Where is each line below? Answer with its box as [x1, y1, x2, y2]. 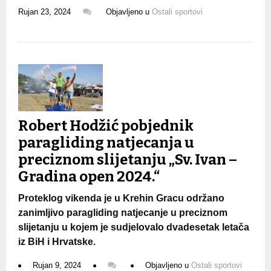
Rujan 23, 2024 [18, 7, 71, 16]
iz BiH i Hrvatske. [18, 237, 96, 247]
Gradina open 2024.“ [18, 168, 160, 186]
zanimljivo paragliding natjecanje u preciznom [18, 207, 227, 218]
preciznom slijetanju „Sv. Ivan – [18, 151, 237, 169]
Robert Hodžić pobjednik [18, 117, 194, 135]
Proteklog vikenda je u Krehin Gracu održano [18, 193, 224, 204]
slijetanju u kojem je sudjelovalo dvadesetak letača [18, 222, 249, 233]
